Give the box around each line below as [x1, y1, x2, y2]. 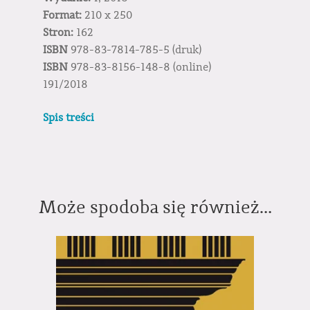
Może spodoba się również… [38, 195, 272, 219]
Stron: [43, 25, 74, 39]
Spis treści [43, 110, 95, 125]
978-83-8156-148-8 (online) [68, 60, 212, 74]
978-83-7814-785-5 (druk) [68, 42, 202, 57]
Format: [43, 8, 82, 22]
